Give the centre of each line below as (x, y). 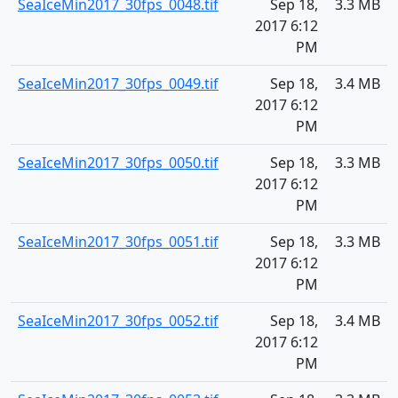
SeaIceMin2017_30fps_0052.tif (118, 321)
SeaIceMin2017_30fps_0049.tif (118, 84)
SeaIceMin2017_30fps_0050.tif (118, 163)
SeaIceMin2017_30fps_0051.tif (118, 242)
